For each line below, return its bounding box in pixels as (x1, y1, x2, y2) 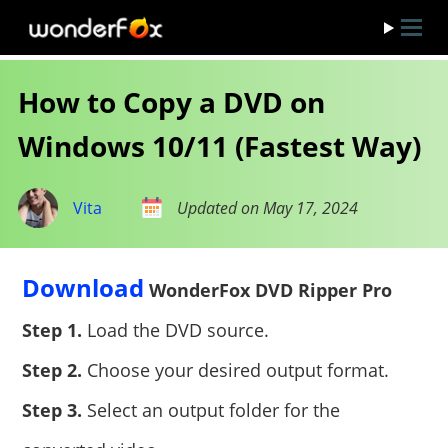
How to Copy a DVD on (17, 83, 325, 121)
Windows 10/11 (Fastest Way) (17, 127, 421, 165)
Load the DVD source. (82, 318, 270, 342)
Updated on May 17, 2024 (176, 197, 358, 219)
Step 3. (22, 398, 83, 422)
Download (22, 271, 145, 304)
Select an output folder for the (82, 398, 341, 422)
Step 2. (22, 358, 83, 382)
